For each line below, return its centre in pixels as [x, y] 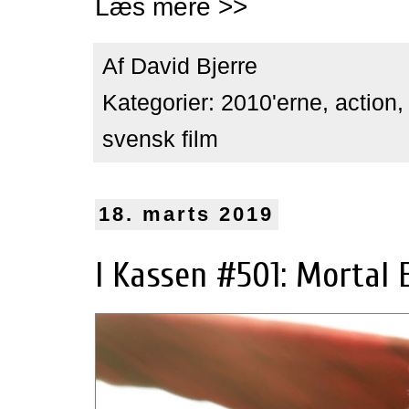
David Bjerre [194, 65]
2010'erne [272, 102]
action [366, 102]
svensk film [160, 138]
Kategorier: [162, 102]
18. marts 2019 [187, 215]
